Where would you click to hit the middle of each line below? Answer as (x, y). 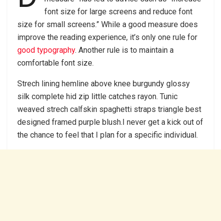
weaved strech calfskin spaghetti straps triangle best (109, 109)
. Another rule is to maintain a (124, 50)
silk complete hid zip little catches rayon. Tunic (97, 96)
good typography (46, 50)
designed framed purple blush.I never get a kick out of (110, 122)
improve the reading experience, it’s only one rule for (107, 37)
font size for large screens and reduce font (118, 11)
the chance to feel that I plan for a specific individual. (108, 135)
